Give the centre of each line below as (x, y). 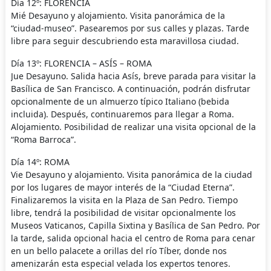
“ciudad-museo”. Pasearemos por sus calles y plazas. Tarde (130, 28)
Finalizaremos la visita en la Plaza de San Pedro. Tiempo (124, 200)
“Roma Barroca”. (43, 140)
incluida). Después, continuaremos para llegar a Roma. (122, 114)
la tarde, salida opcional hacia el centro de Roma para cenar (133, 238)
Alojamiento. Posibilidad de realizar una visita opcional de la (133, 127)
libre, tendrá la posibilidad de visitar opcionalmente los (123, 213)
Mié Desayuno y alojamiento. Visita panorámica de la (118, 16)
